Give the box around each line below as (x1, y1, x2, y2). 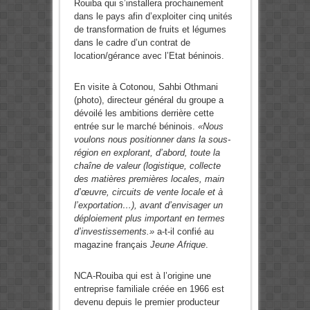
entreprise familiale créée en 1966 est (73, 284, 224, 295)
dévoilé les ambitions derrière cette (73, 108, 214, 119)
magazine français (73, 239, 150, 250)
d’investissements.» (73, 226, 154, 237)
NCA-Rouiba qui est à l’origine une (73, 271, 211, 282)
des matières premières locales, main (73, 174, 224, 185)
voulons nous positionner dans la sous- (73, 134, 230, 145)
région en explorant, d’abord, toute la (73, 147, 220, 158)
